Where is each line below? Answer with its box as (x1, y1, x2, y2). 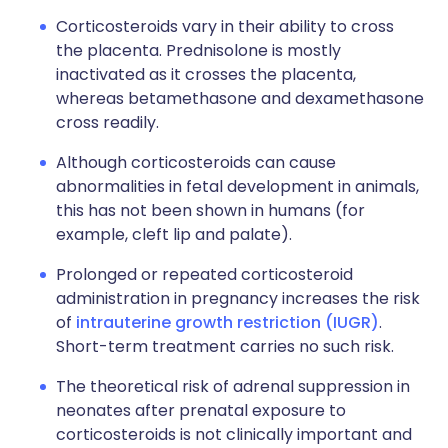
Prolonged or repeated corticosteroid (56, 263, 353, 286)
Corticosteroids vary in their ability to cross (56, 15, 394, 38)
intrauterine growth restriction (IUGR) (76, 311, 379, 334)
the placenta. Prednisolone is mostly (56, 39, 341, 62)
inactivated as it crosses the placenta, (56, 63, 356, 86)
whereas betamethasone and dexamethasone (56, 87, 424, 110)
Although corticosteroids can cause (56, 151, 336, 174)
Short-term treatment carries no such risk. (56, 335, 394, 358)
